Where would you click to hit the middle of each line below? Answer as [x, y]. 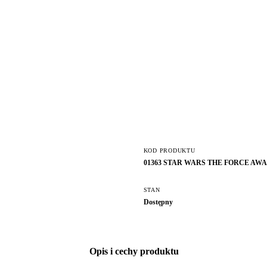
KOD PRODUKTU [169, 150]
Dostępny [158, 202]
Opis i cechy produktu [134, 252]
